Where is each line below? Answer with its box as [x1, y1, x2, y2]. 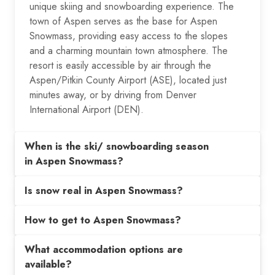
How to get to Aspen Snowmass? [25, 212, 181, 227]
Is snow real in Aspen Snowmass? [25, 183, 183, 198]
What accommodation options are [25, 242, 183, 257]
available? [25, 257, 72, 271]
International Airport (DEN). [29, 102, 144, 117]
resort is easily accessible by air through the [29, 58, 211, 72]
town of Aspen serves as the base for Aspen [29, 14, 217, 28]
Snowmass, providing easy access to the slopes [29, 28, 228, 43]
